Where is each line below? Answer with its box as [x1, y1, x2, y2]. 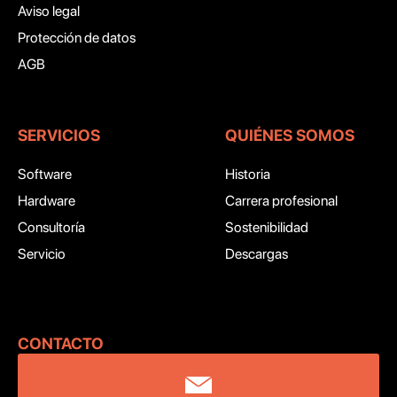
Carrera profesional [225, 192, 338, 210]
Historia [225, 166, 270, 183]
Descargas [225, 245, 288, 263]
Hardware [18, 192, 75, 210]
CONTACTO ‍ [18, 334, 107, 354]
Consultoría [18, 219, 85, 237]
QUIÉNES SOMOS [225, 126, 354, 145]
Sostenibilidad [225, 219, 308, 237]
